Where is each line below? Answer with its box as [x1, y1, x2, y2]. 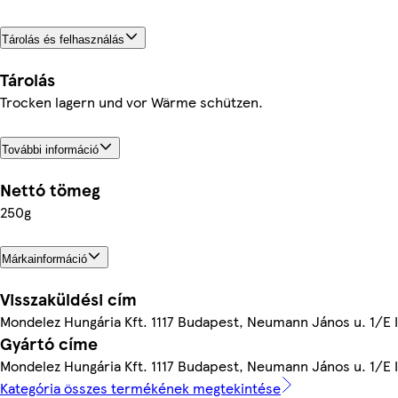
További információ [2, 142, 99, 156]
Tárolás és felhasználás [2, 32, 124, 46]
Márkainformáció [2, 252, 87, 267]
